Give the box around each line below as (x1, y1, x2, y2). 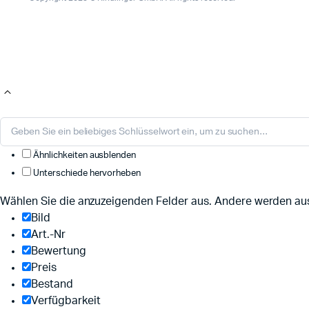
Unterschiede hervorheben (31, 168, 141, 178)
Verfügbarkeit (31, 295, 101, 307)
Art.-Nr (31, 229, 66, 241)
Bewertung (31, 246, 86, 257)
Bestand (31, 279, 73, 290)
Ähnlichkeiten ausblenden (31, 150, 137, 160)
